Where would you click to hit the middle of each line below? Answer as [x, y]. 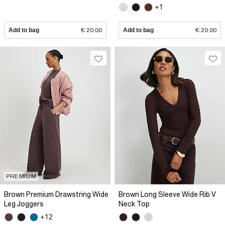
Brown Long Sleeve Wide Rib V [167, 194]
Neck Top [134, 204]
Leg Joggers [24, 204]
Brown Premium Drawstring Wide [56, 194]
